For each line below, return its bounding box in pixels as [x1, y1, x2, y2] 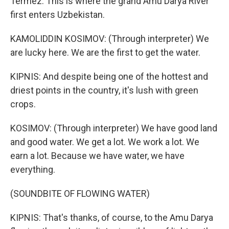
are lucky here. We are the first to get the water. [10, 47, 200, 58]
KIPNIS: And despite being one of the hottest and [10, 71, 208, 82]
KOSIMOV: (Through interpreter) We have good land [10, 123, 217, 133]
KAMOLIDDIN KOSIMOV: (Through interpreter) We [10, 33, 209, 44]
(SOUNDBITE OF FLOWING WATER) [10, 188, 150, 199]
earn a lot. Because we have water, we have [10, 150, 185, 161]
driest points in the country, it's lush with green [10, 85, 198, 96]
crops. [10, 99, 36, 109]
